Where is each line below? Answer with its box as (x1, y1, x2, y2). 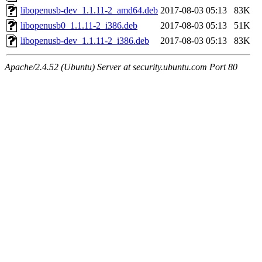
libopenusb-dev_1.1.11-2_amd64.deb (20, 5, 158, 16)
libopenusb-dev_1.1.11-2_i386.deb (20, 36, 149, 46)
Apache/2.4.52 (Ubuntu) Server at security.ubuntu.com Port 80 (5, 62, 237, 73)
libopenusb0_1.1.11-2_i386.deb (20, 20, 137, 31)
